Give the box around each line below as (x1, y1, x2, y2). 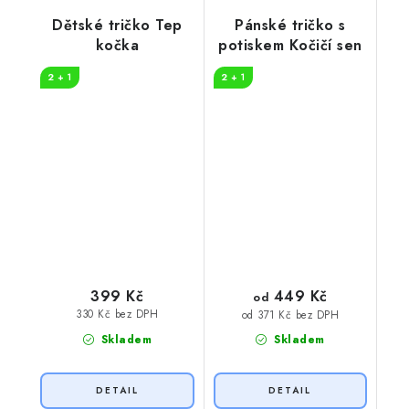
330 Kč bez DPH (76, 307, 159, 322)
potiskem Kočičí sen (218, 35, 362, 57)
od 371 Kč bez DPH (241, 307, 339, 322)
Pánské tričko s (235, 15, 346, 37)
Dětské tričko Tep (52, 15, 183, 37)
